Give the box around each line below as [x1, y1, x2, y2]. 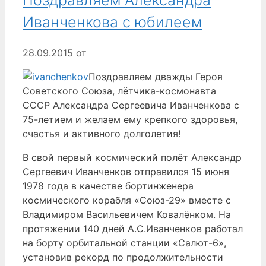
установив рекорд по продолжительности [23, 251, 223, 263]
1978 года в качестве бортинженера [23, 179, 194, 192]
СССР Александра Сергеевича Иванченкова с [23, 99, 239, 111]
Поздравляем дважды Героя [88, 70, 223, 83]
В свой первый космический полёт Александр [23, 151, 242, 163]
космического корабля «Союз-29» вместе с [23, 194, 231, 206]
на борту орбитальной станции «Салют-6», [23, 236, 226, 249]
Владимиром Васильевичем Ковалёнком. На [23, 208, 231, 220]
